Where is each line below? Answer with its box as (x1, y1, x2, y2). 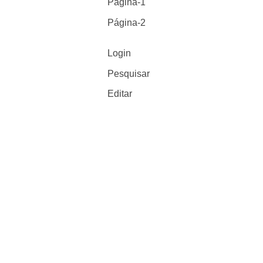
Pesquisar (107, 68, 150, 79)
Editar (107, 88, 133, 99)
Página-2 (107, 17, 146, 28)
